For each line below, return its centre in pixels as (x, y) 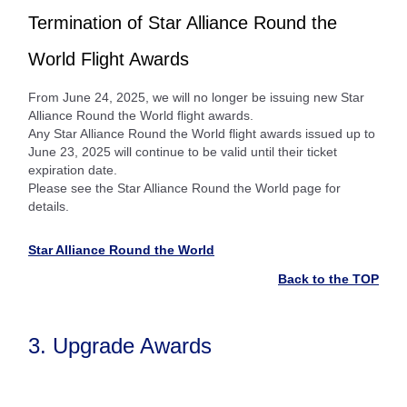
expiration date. (73, 169)
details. (49, 206)
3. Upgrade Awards (120, 345)
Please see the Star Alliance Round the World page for (184, 188)
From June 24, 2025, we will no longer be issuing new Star (196, 97)
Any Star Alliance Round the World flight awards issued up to (202, 133)
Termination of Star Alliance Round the (183, 22)
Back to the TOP (328, 278)
